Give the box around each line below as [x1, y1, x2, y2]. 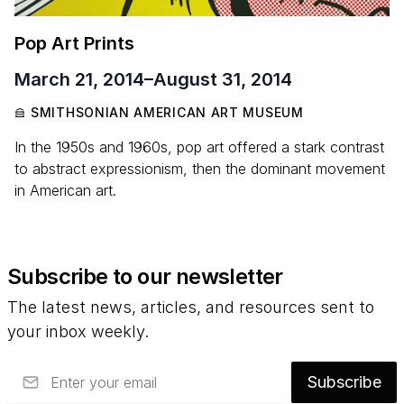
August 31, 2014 [153, 69, 292, 91]
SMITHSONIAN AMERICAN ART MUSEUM [31, 105, 304, 121]
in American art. [14, 181, 116, 200]
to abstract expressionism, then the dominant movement [14, 160, 385, 179]
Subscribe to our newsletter [7, 263, 283, 290]
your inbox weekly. [7, 322, 149, 342]
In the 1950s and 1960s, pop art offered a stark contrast [14, 138, 384, 157]
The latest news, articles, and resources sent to [7, 298, 374, 317]
